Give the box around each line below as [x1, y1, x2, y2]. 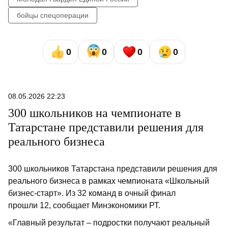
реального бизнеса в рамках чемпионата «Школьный [8, 177, 209, 186]
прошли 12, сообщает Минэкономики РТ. [8, 201, 162, 210]
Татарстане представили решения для [8, 121, 204, 134]
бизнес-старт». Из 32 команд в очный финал [8, 189, 176, 198]
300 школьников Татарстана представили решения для [8, 164, 217, 174]
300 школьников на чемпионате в [8, 106, 181, 120]
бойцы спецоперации [17, 11, 89, 20]
